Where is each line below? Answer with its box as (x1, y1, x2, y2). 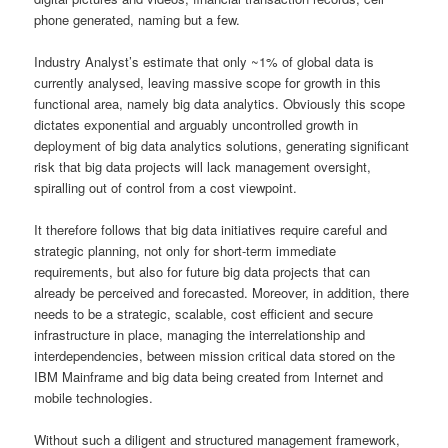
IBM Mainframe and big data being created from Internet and (34, 367, 384, 387)
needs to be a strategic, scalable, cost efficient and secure (34, 304, 374, 324)
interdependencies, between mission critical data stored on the (34, 346, 396, 366)
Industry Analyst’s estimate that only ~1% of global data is (34, 51, 375, 71)
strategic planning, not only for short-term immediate (34, 241, 337, 261)
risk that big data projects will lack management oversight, (34, 156, 372, 176)
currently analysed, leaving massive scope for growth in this (34, 72, 382, 92)
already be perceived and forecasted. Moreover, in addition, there (34, 283, 410, 303)
